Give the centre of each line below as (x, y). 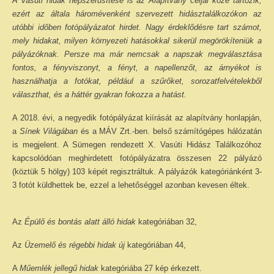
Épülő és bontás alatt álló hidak (80, 222)
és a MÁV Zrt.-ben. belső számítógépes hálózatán (170, 131)
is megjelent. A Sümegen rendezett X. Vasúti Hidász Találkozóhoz (137, 145)
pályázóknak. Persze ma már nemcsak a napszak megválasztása (137, 54)
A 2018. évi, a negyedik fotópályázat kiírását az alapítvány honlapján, (137, 118)
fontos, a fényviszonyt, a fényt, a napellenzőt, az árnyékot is (137, 68)
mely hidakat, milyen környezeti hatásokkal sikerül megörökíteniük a (137, 41)
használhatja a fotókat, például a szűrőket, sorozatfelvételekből (137, 81)
